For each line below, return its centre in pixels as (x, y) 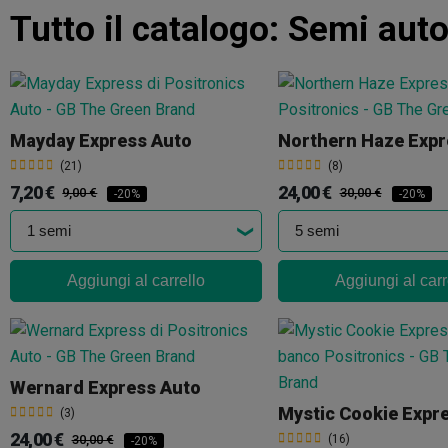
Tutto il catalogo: (149, 29)
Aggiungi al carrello (136, 280)
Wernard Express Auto (105, 388)
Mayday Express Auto (101, 141)
